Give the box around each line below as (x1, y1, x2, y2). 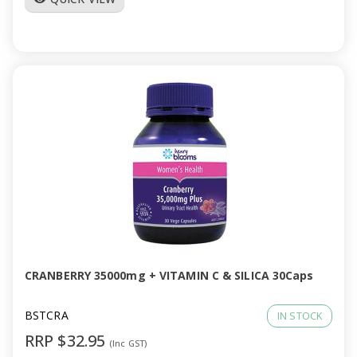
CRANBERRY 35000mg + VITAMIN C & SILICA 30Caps (25, 268, 314, 283)
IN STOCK (277, 309, 322, 323)
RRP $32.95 (25, 330, 110, 351)
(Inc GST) (109, 337, 147, 349)
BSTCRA (25, 308, 69, 323)
